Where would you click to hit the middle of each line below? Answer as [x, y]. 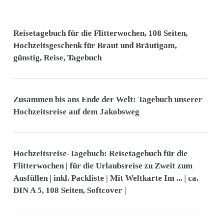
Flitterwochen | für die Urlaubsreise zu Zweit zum [103, 165]
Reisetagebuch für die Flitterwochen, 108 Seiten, [100, 33]
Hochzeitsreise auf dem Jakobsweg [76, 111]
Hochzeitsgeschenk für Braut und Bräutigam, [95, 45]
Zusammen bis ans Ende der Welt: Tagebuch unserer [108, 99]
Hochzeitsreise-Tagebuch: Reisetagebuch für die [100, 153]
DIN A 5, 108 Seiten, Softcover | [69, 190]
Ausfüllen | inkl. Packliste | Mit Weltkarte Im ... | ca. [106, 178]
